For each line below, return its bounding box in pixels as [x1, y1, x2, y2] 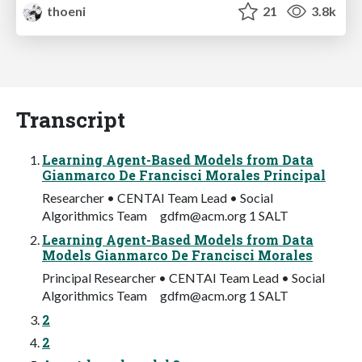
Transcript [16, 104, 125, 133]
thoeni [44, 2, 86, 19]
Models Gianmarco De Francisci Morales [42, 246, 313, 263]
